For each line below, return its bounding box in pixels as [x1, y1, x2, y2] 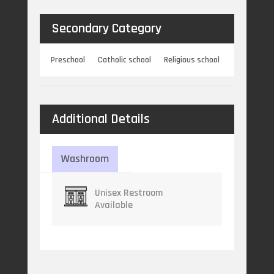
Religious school [164, 54, 220, 66]
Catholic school [98, 54, 152, 66]
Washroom [61, 152, 109, 166]
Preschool [51, 54, 86, 66]
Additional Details [51, 111, 150, 128]
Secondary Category [51, 20, 161, 38]
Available [94, 198, 133, 212]
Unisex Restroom [94, 186, 163, 199]
